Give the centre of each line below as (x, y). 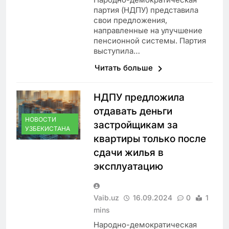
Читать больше (124, 68)
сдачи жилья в (128, 153)
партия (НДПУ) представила (146, 10)
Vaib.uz (106, 198)
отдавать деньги (133, 111)
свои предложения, (130, 20)
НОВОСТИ (41, 120)
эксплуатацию (128, 167)
